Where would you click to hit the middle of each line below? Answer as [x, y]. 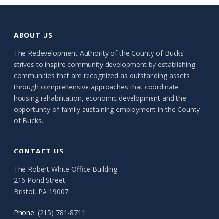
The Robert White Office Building [66, 169]
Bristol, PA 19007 [41, 191]
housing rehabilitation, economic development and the [100, 98]
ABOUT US [33, 35]
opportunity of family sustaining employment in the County [107, 109]
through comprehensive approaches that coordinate [97, 87]
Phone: [25, 212]
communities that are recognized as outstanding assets [102, 76]
